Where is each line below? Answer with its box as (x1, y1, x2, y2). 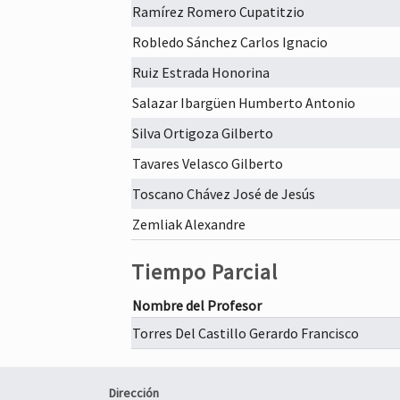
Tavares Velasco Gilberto (132, 154, 283, 172)
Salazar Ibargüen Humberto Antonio (132, 94, 355, 112)
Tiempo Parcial (131, 258, 278, 286)
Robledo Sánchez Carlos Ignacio (132, 33, 328, 51)
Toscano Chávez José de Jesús (132, 185, 315, 203)
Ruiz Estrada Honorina (132, 63, 270, 81)
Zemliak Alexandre (132, 215, 246, 233)
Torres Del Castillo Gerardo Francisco (132, 324, 359, 342)
